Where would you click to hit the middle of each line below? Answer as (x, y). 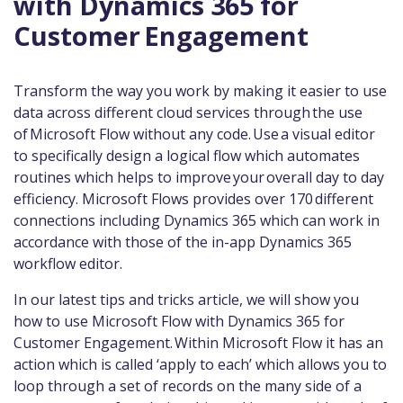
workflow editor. (69, 263)
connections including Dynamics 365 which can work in (197, 220)
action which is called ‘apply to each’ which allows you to (200, 364)
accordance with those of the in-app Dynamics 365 (183, 242)
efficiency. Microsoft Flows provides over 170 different (193, 198)
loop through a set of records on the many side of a (188, 385)
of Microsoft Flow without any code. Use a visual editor (194, 134)
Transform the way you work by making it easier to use (200, 90)
